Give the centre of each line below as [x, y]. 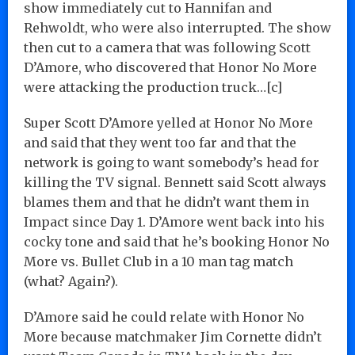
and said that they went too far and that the [160, 142]
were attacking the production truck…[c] [153, 87]
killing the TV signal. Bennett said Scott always [175, 182]
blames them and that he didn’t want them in [166, 202]
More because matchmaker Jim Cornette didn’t [173, 336]
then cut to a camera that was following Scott [167, 47]
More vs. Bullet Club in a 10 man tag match [158, 261]
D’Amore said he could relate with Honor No [164, 317]
